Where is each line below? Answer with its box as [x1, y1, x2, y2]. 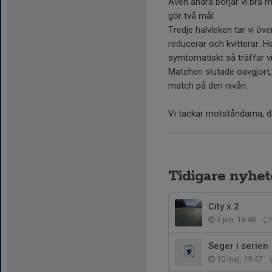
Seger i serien [208, 240, 268, 251]
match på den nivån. [168, 80, 248, 91]
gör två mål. [168, 10, 215, 21]
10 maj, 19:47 [215, 254, 264, 263]
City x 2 [208, 200, 239, 212]
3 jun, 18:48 [215, 214, 257, 224]
